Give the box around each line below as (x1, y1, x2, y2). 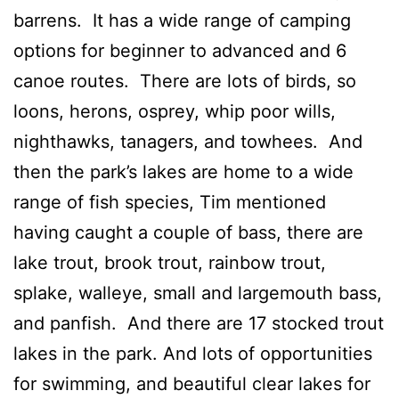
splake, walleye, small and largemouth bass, (13, 281, 382, 304)
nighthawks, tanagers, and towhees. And (13, 130, 362, 152)
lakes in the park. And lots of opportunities (13, 342, 372, 364)
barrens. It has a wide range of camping (13, 9, 351, 31)
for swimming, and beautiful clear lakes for (13, 372, 370, 395)
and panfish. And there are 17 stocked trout (13, 312, 384, 334)
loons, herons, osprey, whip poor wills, (13, 100, 336, 122)
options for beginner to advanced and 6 (13, 39, 346, 61)
